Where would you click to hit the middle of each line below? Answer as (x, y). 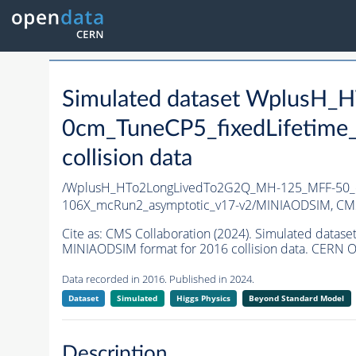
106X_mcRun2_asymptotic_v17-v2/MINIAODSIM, (199, 205)
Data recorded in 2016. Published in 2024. (158, 279)
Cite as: (83, 234)
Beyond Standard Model (297, 298)
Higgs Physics (203, 298)
